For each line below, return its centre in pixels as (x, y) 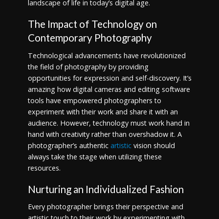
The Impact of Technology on (92, 24)
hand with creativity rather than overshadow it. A (105, 134)
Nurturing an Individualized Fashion (106, 189)
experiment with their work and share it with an (103, 111)
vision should (153, 145)
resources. (46, 168)
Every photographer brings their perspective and (105, 207)
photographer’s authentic (69, 145)
